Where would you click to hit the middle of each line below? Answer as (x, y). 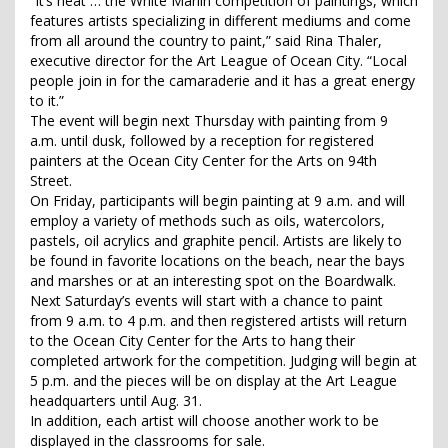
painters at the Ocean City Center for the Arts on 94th (203, 161)
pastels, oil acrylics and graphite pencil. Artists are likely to (216, 241)
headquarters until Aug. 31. (116, 401)
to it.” (47, 101)
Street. (51, 181)
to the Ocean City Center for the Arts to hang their (192, 341)
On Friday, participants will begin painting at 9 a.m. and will (217, 201)
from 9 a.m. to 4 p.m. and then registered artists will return (218, 321)
